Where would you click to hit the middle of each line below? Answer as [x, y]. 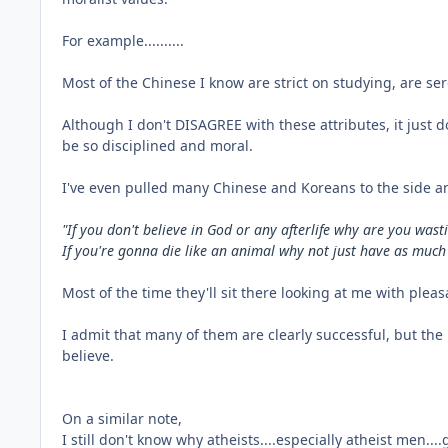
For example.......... [123, 41]
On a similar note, [122, 419]
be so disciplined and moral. [157, 146]
